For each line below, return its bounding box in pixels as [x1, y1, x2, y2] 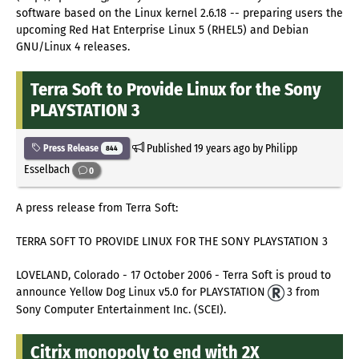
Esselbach [24, 162, 72, 177]
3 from [287, 285, 321, 300]
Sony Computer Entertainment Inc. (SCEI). [16, 302, 226, 317]
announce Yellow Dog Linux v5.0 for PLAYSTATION [16, 285, 265, 300]
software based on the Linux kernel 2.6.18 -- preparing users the [16, 6, 343, 20]
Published [143, 140, 194, 155]
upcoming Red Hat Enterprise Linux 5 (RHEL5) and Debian [16, 22, 309, 37]
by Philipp [249, 140, 297, 155]
